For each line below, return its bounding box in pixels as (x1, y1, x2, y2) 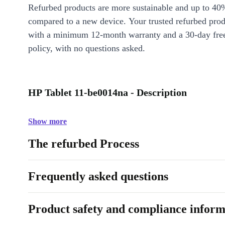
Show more (28, 117, 67, 126)
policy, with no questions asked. (28, 43, 145, 53)
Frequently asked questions (28, 170, 168, 183)
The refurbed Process (28, 137, 139, 150)
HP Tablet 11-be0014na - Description (28, 87, 187, 98)
